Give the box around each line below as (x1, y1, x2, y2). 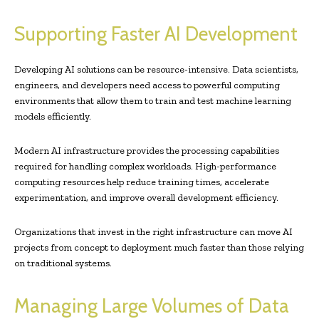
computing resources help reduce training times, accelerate (14, 176, 269, 189)
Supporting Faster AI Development (14, 22, 298, 46)
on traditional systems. (14, 257, 112, 270)
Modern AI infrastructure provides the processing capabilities (14, 145, 279, 157)
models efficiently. (14, 110, 91, 123)
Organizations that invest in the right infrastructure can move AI (14, 226, 293, 239)
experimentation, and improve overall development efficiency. (14, 192, 278, 204)
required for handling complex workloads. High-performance (14, 160, 276, 173)
